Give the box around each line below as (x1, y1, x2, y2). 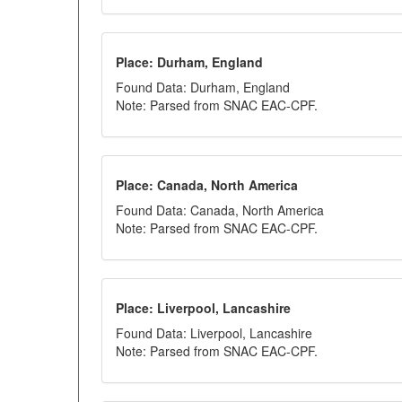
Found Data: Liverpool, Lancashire (116, 324, 312, 342)
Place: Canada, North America (116, 176, 298, 194)
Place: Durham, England (116, 53, 263, 71)
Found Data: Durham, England (116, 78, 290, 96)
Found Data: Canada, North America (116, 201, 324, 219)
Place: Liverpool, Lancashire (116, 299, 291, 317)
